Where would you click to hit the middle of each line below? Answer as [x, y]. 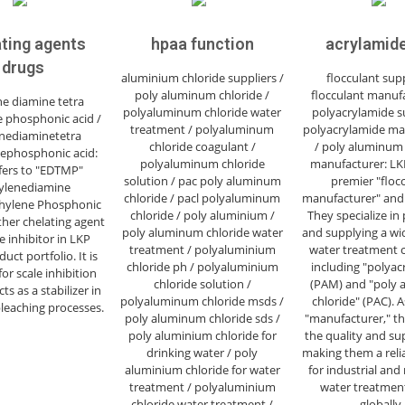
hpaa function [202, 44]
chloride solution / [202, 284]
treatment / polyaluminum [202, 129]
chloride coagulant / [202, 146]
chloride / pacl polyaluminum [202, 198]
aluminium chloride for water [202, 370]
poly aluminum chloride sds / [202, 318]
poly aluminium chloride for [202, 335]
